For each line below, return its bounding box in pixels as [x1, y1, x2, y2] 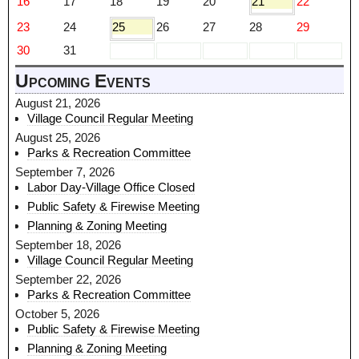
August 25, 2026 [15, 131, 100, 145]
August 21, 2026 [15, 96, 100, 111]
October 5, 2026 [15, 307, 99, 321]
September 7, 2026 [15, 165, 115, 179]
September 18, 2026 [15, 238, 121, 252]
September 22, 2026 [15, 272, 121, 287]
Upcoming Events [15, 71, 151, 92]
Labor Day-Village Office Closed [27, 180, 195, 195]
